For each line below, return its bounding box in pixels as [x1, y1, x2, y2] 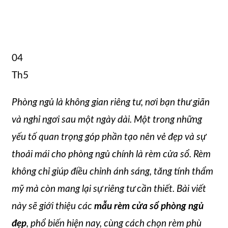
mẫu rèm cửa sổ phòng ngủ [94, 201, 204, 211]
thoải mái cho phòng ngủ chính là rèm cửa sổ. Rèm [12, 149, 211, 159]
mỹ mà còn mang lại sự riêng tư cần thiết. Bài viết [12, 184, 206, 194]
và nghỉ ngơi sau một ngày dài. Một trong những [12, 115, 202, 125]
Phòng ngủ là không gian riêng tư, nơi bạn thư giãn [12, 97, 210, 107]
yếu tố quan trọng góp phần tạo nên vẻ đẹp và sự [12, 132, 206, 142]
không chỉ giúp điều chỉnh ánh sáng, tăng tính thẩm [12, 166, 213, 177]
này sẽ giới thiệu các [12, 201, 94, 211]
